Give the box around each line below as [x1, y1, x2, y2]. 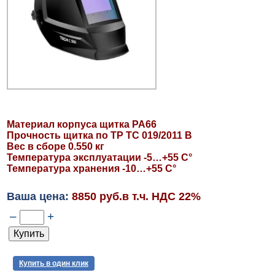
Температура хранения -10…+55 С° [6, 163, 176, 174]
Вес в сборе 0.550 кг [6, 141, 104, 152]
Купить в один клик [18, 258, 88, 268]
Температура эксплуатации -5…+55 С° [6, 152, 192, 163]
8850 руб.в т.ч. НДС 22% [71, 190, 201, 203]
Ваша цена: [6, 190, 72, 203]
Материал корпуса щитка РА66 [6, 118, 157, 130]
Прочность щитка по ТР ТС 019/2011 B [6, 130, 192, 141]
